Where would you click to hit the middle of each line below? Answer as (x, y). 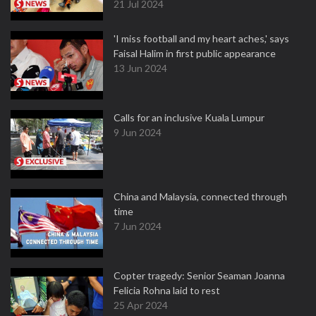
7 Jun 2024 (138, 226)
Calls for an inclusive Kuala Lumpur (189, 117)
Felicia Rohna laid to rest (167, 290)
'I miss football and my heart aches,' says (201, 38)
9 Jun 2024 (138, 132)
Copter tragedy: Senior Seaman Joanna (199, 275)
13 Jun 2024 (140, 68)
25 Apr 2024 (141, 305)
